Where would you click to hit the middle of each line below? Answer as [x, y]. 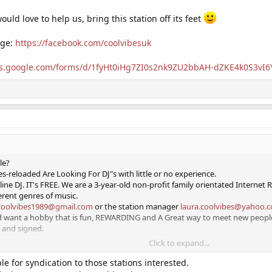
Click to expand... [179, 243]
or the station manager [137, 206]
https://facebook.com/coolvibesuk [83, 43]
